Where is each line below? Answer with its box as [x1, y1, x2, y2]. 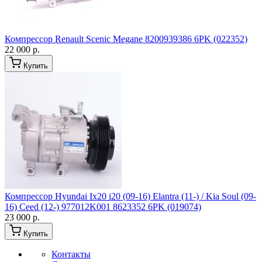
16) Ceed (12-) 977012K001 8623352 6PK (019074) [5, 202, 201, 212]
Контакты [51, 249, 91, 259]
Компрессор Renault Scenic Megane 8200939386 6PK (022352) [5, 34, 247, 44]
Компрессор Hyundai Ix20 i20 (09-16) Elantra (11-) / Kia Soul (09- [5, 191, 256, 201]
